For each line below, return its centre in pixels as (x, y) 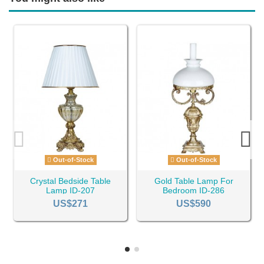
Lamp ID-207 (70, 190)
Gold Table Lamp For (194, 181)
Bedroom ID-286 (194, 190)
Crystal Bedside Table (70, 181)
